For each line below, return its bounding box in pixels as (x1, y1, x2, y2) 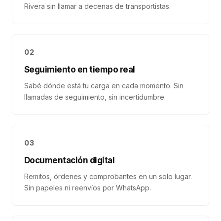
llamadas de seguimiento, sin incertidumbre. (24, 93, 166, 101)
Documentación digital (24, 155, 115, 165)
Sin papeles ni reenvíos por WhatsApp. (24, 184, 151, 192)
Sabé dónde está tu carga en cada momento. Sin (24, 81, 184, 90)
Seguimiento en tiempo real (24, 65, 135, 74)
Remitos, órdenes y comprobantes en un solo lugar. (24, 172, 192, 181)
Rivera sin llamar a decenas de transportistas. (24, 2, 171, 10)
